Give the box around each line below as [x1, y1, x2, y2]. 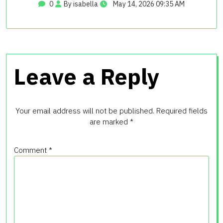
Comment [14, 145, 49, 155]
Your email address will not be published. [15, 106, 154, 115]
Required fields [156, 106, 208, 115]
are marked [90, 116, 130, 126]
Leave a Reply [14, 61, 159, 91]
